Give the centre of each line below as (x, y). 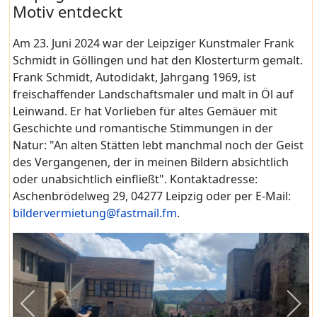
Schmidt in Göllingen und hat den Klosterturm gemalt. (158, 60)
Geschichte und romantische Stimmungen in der (143, 128)
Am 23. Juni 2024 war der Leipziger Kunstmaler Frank (154, 44)
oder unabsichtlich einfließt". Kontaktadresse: (136, 179)
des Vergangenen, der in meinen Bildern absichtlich (151, 162)
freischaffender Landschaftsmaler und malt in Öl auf (154, 94)
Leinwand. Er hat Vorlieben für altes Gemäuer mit (145, 111)
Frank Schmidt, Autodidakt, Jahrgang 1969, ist (135, 77)
